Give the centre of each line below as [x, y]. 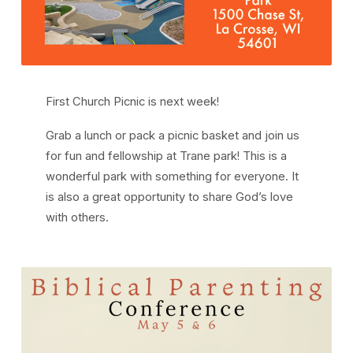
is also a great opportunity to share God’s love [170, 197]
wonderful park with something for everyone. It [173, 177]
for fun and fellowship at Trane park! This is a [167, 156]
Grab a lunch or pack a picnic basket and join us [173, 136]
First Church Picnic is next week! [133, 102]
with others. [78, 218]
